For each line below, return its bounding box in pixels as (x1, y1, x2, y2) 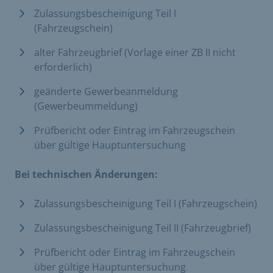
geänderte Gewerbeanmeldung (34, 84, 178, 98)
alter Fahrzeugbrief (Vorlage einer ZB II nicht (34, 45, 236, 59)
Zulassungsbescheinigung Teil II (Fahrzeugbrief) (34, 221, 251, 235)
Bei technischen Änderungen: (15, 167, 158, 181)
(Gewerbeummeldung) (34, 99, 140, 113)
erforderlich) (34, 60, 94, 74)
